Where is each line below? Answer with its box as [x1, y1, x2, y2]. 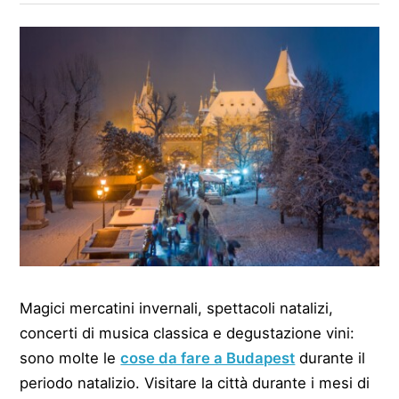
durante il [295, 348, 366, 367]
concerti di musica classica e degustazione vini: [20, 323, 355, 342]
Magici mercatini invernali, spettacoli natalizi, [20, 298, 334, 317]
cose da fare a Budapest [120, 348, 296, 367]
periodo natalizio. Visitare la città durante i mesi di [20, 373, 370, 392]
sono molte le [20, 348, 121, 367]
